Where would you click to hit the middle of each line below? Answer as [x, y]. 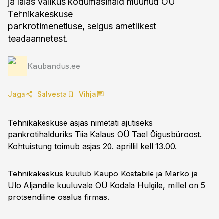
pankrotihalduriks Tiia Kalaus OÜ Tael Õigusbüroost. [105, 134]
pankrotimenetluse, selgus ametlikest [82, 26]
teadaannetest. [38, 38]
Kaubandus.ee [54, 66]
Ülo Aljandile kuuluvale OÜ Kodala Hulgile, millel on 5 [107, 185]
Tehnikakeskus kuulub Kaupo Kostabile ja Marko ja [103, 174]
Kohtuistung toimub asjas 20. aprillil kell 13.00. [92, 146]
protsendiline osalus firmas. [58, 197]
